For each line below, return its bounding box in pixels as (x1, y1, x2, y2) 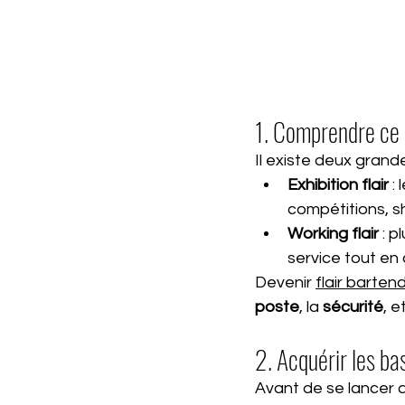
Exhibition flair (287, 175, 389, 193)
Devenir (255, 273, 316, 291)
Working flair (287, 224, 379, 242)
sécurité (323, 297, 383, 316)
